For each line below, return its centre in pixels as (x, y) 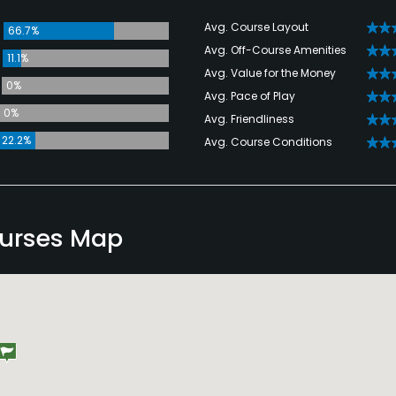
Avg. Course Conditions (268, 142)
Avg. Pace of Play (249, 96)
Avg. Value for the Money (270, 73)
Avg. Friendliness (249, 119)
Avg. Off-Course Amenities (275, 50)
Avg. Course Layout (256, 27)
